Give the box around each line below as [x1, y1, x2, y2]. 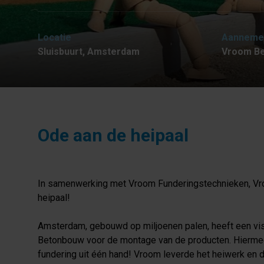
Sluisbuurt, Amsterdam [38, 45, 140, 57]
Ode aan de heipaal [38, 124, 189, 146]
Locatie [38, 31, 71, 43]
